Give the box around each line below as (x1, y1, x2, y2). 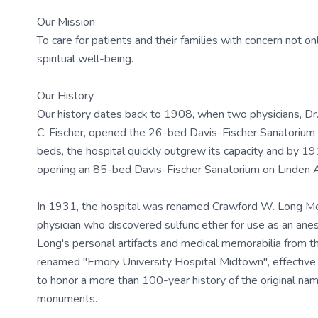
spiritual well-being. (37, 51, 133, 67)
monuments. (37, 291, 97, 307)
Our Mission (37, 14, 95, 30)
